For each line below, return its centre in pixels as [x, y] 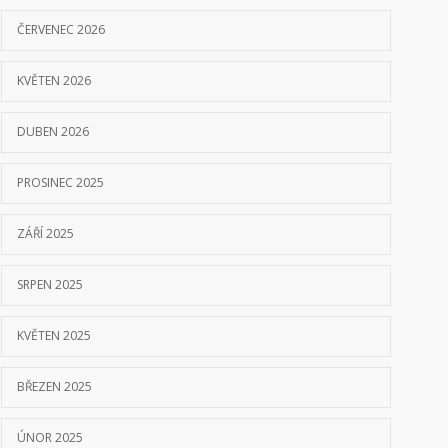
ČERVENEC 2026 [61, 29]
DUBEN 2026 [53, 131]
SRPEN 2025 [50, 284]
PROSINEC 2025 [60, 182]
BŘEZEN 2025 [54, 386]
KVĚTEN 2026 [54, 80]
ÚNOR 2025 [50, 437]
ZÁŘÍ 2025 [45, 233]
